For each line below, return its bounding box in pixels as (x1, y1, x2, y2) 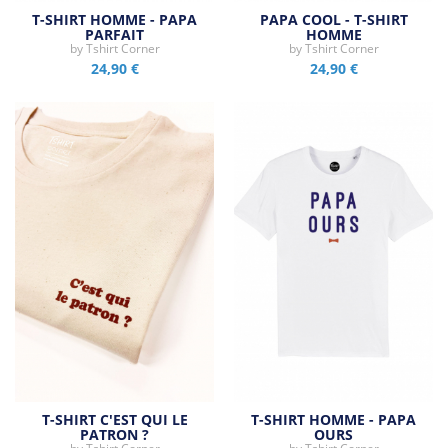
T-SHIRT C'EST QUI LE (41, 409, 188, 429)
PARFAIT (85, 24, 144, 44)
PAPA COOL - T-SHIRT (259, 9, 408, 29)
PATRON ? (80, 424, 149, 444)
